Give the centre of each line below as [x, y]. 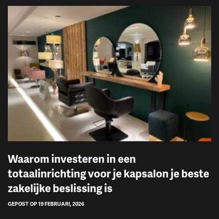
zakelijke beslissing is [60, 188]
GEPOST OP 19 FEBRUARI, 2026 [46, 204]
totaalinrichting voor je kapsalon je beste [109, 174]
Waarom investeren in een [72, 159]
